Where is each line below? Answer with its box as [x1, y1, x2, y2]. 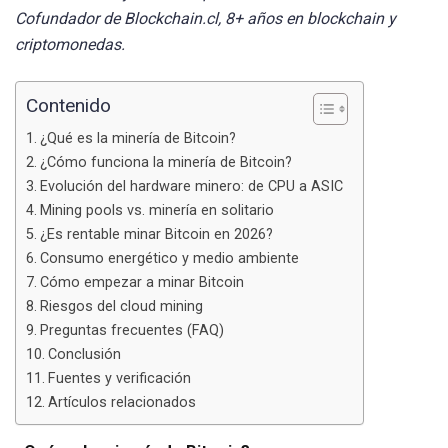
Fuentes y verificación [47, 369, 191, 387]
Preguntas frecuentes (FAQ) [39, 321, 224, 339]
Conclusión [47, 345, 121, 363]
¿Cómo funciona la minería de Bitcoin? [39, 153, 292, 171]
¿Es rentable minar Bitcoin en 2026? [39, 225, 273, 243]
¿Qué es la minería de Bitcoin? [39, 129, 236, 147]
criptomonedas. [15, 34, 125, 54]
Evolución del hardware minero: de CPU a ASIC [39, 177, 343, 195]
